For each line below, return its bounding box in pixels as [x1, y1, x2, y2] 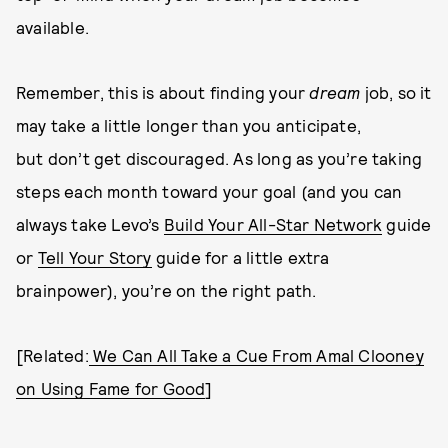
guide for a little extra [151, 247, 330, 267]
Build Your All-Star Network [163, 214, 383, 234]
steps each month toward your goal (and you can [16, 181, 403, 201]
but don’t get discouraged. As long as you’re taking [16, 148, 423, 168]
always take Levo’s [16, 214, 164, 234]
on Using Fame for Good [16, 378, 206, 398]
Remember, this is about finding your [16, 82, 310, 102]
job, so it [364, 82, 432, 102]
